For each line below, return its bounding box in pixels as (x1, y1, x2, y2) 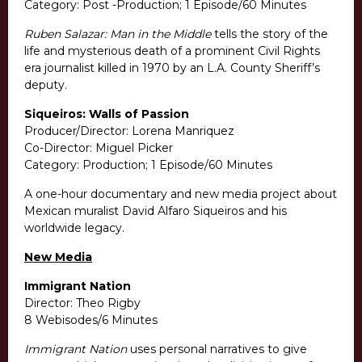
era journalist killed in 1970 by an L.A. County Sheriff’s (24, 61, 320, 76)
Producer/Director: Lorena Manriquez (24, 124, 234, 139)
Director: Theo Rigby (24, 296, 141, 311)
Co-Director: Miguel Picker (24, 141, 173, 156)
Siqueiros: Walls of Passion (24, 107, 189, 122)
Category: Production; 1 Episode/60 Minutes (24, 158, 272, 173)
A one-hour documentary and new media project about (24, 187, 337, 202)
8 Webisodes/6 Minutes (24, 313, 158, 328)
